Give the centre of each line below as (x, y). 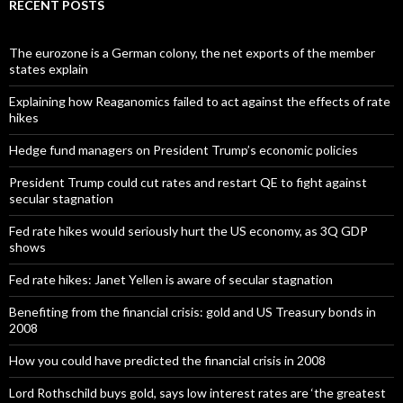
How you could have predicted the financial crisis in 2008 (167, 360)
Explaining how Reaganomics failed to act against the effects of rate (200, 101)
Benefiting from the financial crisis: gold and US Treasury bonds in (193, 311)
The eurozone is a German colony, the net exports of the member (192, 52)
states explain (49, 68)
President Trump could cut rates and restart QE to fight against (188, 182)
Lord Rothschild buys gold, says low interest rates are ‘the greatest (197, 392)
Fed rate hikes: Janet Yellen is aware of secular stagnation (171, 279)
